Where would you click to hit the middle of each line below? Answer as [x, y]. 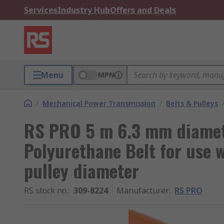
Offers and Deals [143, 10]
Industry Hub [84, 10]
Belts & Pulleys [192, 103]
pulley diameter [81, 170]
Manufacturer [143, 190]
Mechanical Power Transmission [99, 103]
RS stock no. [46, 190]
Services [41, 10]
